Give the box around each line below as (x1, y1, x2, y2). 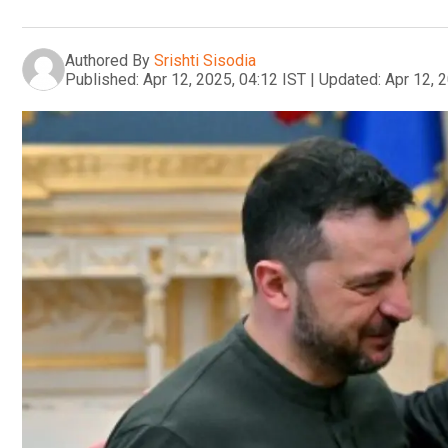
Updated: (319, 69, 381, 89)
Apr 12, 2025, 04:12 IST (143, 69, 306, 89)
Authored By (65, 50, 150, 70)
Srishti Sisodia (154, 50, 256, 70)
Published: (65, 69, 139, 89)
